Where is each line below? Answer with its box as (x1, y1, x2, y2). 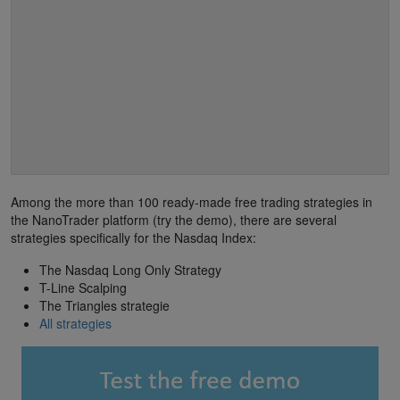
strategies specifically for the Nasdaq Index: (11, 228, 256, 246)
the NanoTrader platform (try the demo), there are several (11, 210, 337, 229)
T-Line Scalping (39, 278, 127, 296)
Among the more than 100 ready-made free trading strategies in (11, 192, 372, 211)
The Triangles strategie (39, 296, 170, 314)
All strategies (39, 313, 112, 332)
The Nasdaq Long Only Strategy (39, 260, 221, 279)
